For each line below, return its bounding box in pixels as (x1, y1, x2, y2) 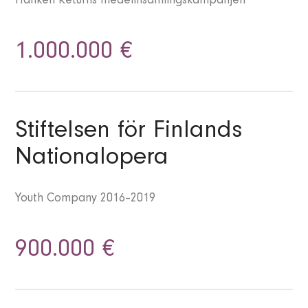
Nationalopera (15, 147, 169, 173)
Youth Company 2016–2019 (15, 193, 156, 206)
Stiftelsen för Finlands (15, 120, 243, 146)
